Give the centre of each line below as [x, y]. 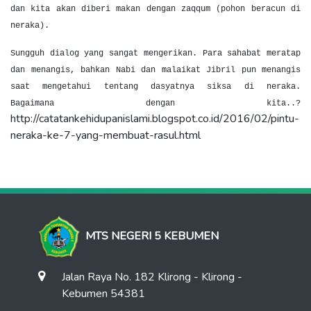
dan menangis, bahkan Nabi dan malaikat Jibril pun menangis [155, 70]
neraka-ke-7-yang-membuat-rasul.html [106, 135]
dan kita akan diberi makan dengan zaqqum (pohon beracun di [155, 9]
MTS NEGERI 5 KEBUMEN [152, 236]
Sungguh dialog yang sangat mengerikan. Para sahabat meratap [155, 53]
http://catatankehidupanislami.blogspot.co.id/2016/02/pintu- [155, 119]
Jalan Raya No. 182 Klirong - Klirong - [152, 277]
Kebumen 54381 [103, 294]
